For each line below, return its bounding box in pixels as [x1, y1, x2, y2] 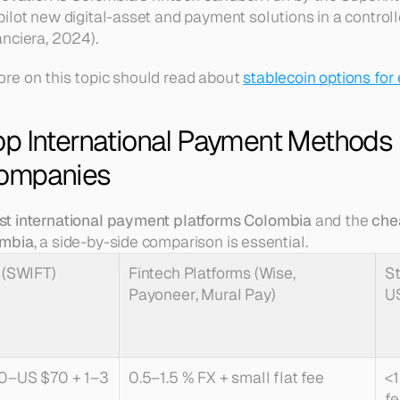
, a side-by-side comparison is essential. [33, 231, 308, 252]
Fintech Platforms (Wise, [129, 262, 296, 283]
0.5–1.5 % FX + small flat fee [129, 367, 324, 387]
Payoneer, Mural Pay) [129, 284, 276, 304]
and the [311, 210, 372, 230]
